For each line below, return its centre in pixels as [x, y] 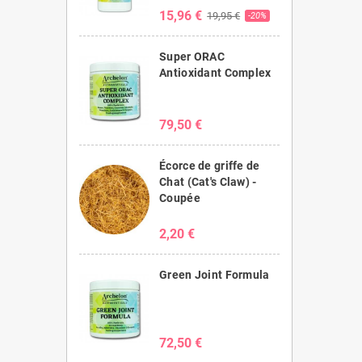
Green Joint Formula [215, 274]
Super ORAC [192, 56]
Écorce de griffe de [210, 165]
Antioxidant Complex [215, 72]
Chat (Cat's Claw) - [208, 181]
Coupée [180, 198]
